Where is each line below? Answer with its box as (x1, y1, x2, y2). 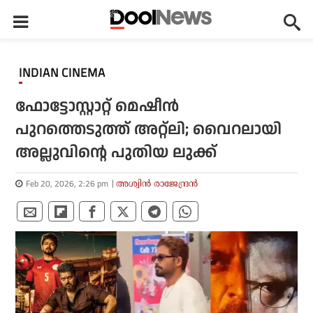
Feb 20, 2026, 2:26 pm (26, 177, 109, 190)
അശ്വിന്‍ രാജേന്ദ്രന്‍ (116, 178, 198, 189)
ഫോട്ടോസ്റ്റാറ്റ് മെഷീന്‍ (15, 95, 180, 118)
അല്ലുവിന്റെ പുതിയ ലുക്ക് (15, 141, 217, 164)
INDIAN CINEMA (22, 64, 105, 82)
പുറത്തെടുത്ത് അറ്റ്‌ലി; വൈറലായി (15, 118, 282, 141)
